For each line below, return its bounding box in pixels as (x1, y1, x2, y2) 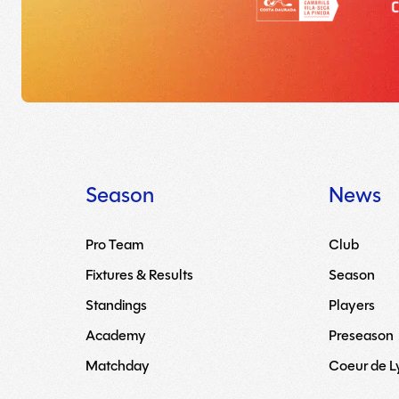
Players (329, 295, 376, 315)
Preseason (329, 325, 395, 346)
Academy (85, 325, 146, 346)
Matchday (85, 355, 150, 376)
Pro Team (85, 234, 143, 255)
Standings (85, 295, 147, 315)
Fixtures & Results (85, 265, 193, 285)
